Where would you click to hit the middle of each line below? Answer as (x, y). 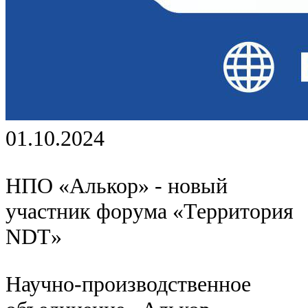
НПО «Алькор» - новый (117, 186)
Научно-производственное (128, 284)
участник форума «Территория (150, 211)
